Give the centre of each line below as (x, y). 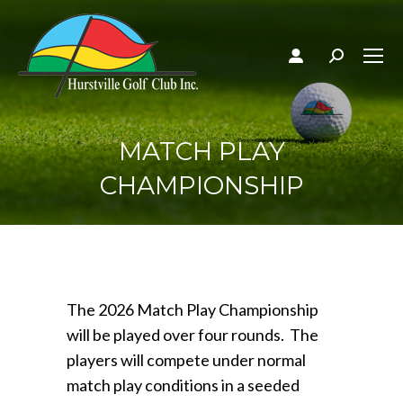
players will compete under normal (186, 360)
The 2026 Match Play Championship (193, 309)
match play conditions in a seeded (183, 385)
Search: (355, 60)
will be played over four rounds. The (193, 335)
